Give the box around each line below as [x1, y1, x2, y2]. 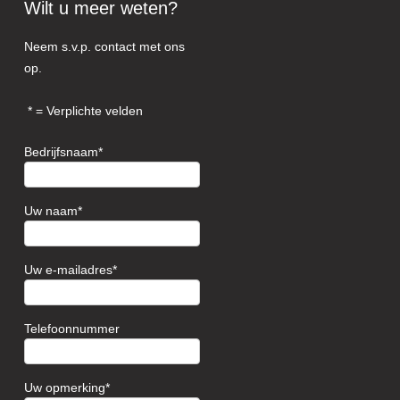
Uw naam [24, 204, 79, 219]
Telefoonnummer [24, 321, 121, 337]
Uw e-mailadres [24, 262, 113, 278]
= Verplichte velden [32, 104, 144, 119]
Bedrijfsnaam [24, 145, 99, 160]
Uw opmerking [24, 380, 106, 396]
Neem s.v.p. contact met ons [24, 39, 186, 54]
